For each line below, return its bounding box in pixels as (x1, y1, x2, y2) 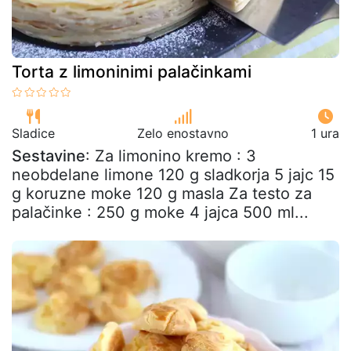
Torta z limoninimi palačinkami (12, 62, 251, 81)
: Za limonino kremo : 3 (85, 147, 256, 165)
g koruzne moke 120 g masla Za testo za (12, 184, 312, 203)
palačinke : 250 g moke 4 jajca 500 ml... (12, 203, 309, 222)
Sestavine (12, 147, 85, 165)
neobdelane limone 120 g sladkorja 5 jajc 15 (12, 165, 335, 184)
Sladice (12, 125, 55, 141)
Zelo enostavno (137, 125, 229, 141)
